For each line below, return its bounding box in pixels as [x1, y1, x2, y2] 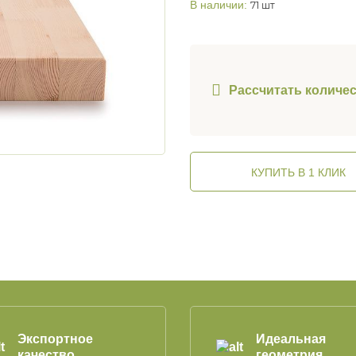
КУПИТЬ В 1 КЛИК [251, 165, 346, 179]
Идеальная [256, 332, 326, 346]
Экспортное [17, 332, 93, 346]
